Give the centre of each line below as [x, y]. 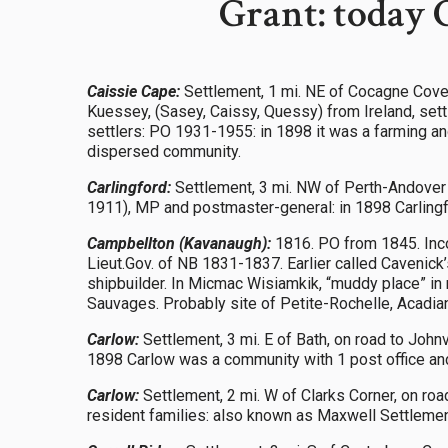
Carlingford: [129, 187]
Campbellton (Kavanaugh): [179, 243]
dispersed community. [164, 151]
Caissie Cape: [133, 91]
